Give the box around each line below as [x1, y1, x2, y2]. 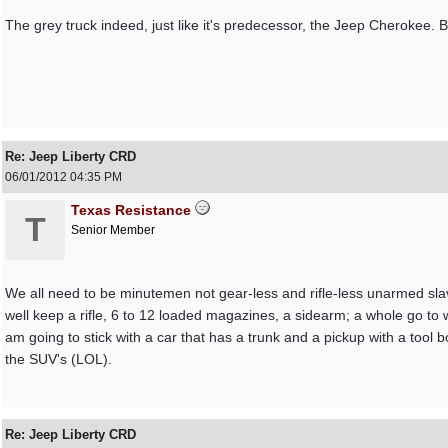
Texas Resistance [71, 202, 191, 218]
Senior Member [71, 223, 155, 237]
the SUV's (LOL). [5, 351, 112, 367]
